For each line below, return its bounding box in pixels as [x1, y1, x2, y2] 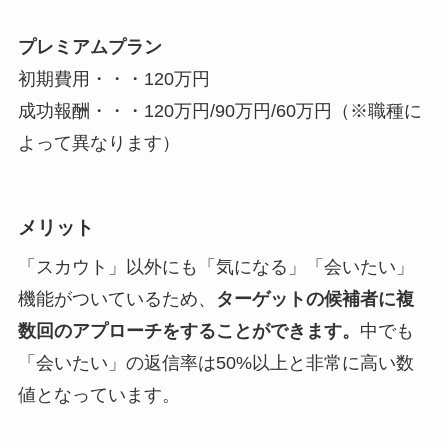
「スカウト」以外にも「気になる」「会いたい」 [17, 256, 414, 277]
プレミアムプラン [17, 36, 162, 57]
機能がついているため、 [17, 288, 216, 309]
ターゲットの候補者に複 [215, 288, 414, 309]
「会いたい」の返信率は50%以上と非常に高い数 [17, 352, 414, 373]
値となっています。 [17, 384, 180, 405]
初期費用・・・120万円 [17, 68, 210, 89]
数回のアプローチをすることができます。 [17, 320, 360, 341]
